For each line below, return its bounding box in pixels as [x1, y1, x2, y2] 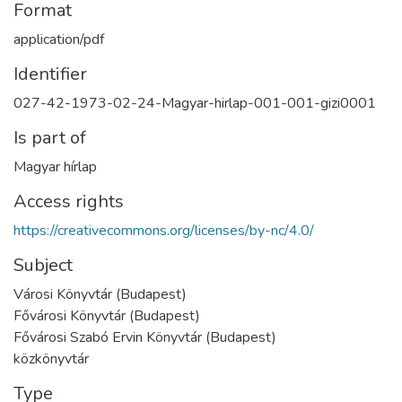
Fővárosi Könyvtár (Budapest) [13, 306, 200, 326]
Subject [13, 253, 73, 277]
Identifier [13, 62, 87, 86]
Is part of [13, 126, 86, 150]
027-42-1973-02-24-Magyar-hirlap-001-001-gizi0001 [13, 93, 376, 113]
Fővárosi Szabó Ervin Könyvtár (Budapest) [13, 328, 276, 347]
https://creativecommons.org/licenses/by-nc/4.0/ [13, 221, 314, 240]
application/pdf [13, 30, 104, 49]
